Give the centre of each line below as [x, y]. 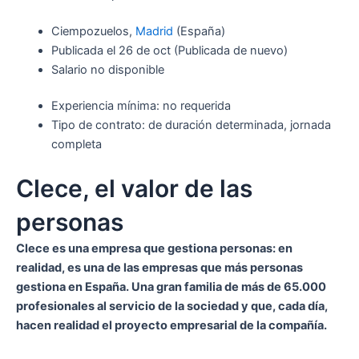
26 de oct [144, 50]
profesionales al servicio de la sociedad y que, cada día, [172, 307]
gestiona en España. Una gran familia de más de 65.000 [171, 287]
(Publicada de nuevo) [229, 50]
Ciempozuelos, [93, 31]
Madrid [154, 31]
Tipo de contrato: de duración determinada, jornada [191, 125]
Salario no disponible [107, 69]
